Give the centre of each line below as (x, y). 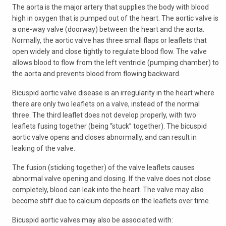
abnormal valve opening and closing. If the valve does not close (111, 179)
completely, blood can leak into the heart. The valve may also (108, 190)
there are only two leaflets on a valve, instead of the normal (106, 104)
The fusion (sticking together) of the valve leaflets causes (103, 167)
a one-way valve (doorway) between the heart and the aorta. (108, 29)
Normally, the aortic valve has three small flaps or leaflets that (109, 40)
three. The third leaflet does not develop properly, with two (104, 115)
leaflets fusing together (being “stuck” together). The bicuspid (109, 126)
